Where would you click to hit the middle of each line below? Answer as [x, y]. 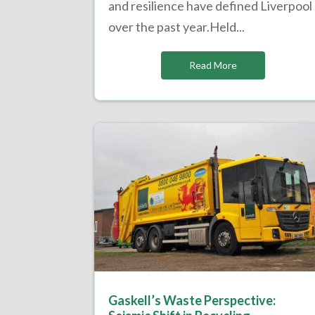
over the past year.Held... [177, 27]
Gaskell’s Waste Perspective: [192, 301]
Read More [213, 65]
